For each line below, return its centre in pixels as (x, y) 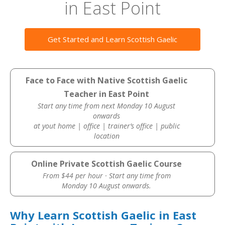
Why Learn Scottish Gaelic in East (103, 215)
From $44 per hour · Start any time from (106, 176)
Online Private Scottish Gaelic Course (107, 164)
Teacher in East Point (107, 94)
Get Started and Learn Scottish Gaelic (113, 39)
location (106, 136)
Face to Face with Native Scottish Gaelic (107, 80)
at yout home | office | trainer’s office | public (106, 126)
